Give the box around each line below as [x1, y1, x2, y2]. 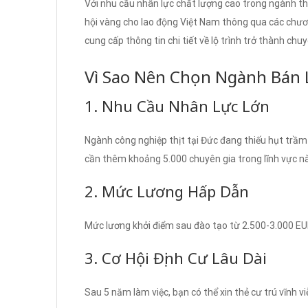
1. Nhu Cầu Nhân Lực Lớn [85, 95, 269, 116]
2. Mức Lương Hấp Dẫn [85, 180, 249, 201]
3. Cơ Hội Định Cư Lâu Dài [85, 247, 267, 268]
